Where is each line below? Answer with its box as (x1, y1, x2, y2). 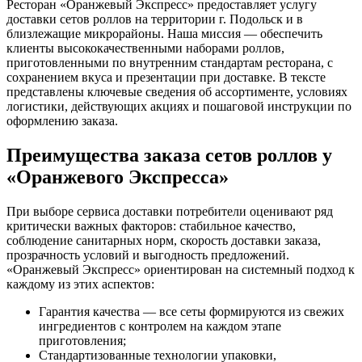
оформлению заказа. (6, 113, 118, 128)
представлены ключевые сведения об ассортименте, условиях (6, 84, 347, 99)
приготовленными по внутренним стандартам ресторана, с (6, 55, 333, 69)
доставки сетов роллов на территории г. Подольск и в (6, 11, 303, 26)
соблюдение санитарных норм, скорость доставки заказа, (6, 233, 321, 247)
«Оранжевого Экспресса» (6, 166, 229, 187)
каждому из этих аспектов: (6, 276, 154, 291)
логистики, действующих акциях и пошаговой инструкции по (6, 99, 351, 113)
